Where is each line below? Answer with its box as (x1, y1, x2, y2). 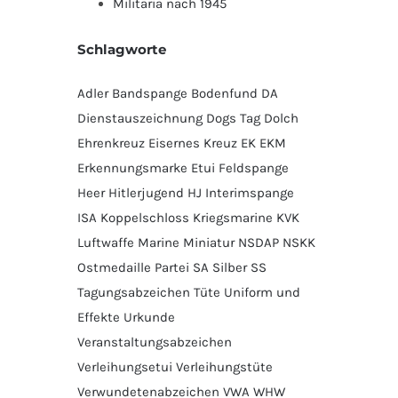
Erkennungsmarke (77, 159, 187, 176)
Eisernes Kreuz (148, 134, 237, 151)
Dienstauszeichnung (77, 109, 203, 126)
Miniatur (183, 234, 235, 251)
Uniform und (224, 283, 300, 300)
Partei (155, 259, 189, 275)
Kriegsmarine (193, 209, 273, 226)
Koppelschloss (100, 209, 189, 226)
